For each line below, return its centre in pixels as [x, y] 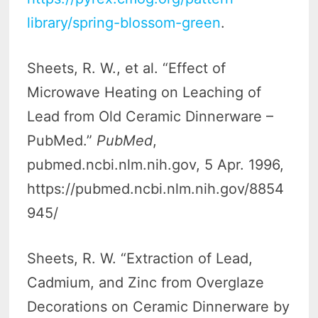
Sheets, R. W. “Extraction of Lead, [140, 259]
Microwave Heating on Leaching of [144, 93]
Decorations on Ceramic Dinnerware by [159, 307]
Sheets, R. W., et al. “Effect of [127, 68]
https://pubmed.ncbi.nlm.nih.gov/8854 [156, 189]
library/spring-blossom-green [124, 23]
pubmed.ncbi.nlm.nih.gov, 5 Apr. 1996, [156, 165]
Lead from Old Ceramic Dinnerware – [150, 117]
